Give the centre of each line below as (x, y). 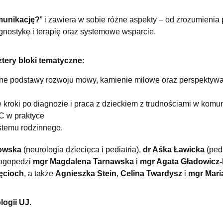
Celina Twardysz (151, 173)
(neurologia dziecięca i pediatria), (82, 149)
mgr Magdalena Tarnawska (82, 161)
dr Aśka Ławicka (174, 149)
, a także (40, 173)
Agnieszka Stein (86, 173)
